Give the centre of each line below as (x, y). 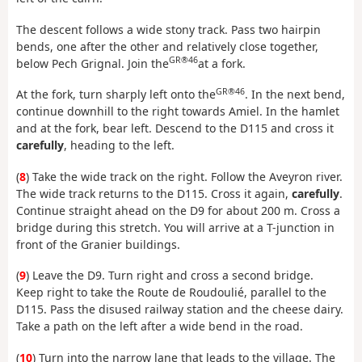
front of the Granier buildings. (98, 244)
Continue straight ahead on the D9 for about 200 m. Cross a (178, 210)
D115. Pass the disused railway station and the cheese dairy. (180, 309)
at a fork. (222, 63)
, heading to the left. (119, 145)
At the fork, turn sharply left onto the (116, 95)
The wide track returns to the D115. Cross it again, (154, 193)
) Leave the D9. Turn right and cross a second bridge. (170, 276)
